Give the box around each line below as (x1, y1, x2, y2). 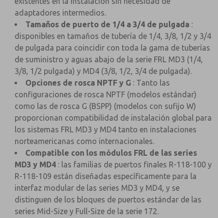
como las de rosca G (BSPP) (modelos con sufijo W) (15, 102, 196, 110)
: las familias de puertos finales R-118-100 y (56, 160, 212, 169)
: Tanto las (131, 78, 170, 87)
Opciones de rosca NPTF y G (25, 78, 131, 87)
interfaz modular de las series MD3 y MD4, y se (15, 183, 180, 192)
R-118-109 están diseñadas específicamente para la (15, 172, 197, 181)
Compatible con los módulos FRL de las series (25, 148, 197, 157)
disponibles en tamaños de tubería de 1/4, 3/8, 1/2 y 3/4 (15, 32, 211, 40)
